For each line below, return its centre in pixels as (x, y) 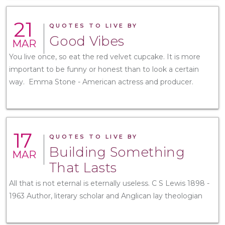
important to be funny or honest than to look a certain (104, 69)
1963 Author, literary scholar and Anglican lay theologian (106, 196)
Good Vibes (87, 41)
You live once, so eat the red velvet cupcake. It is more (105, 57)
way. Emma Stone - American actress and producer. (101, 82)
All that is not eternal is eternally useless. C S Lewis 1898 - (109, 183)
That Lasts (83, 167)
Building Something (117, 152)
